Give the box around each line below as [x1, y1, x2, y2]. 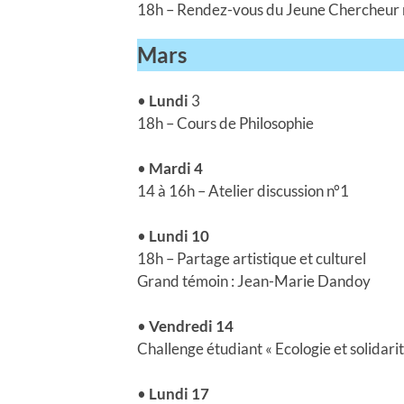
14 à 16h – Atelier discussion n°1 [137, 180, 349, 200]
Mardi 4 [149, 158, 203, 178]
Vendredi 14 [149, 316, 234, 335]
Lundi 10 [149, 225, 209, 245]
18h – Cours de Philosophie [137, 113, 314, 133]
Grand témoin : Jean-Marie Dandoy [137, 271, 371, 290]
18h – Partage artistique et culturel [137, 248, 366, 268]
